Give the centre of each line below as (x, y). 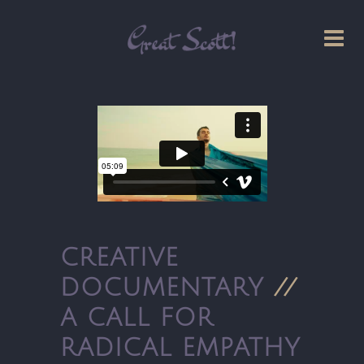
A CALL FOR (137, 318)
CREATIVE (119, 258)
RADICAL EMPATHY (180, 349)
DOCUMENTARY (167, 288)
